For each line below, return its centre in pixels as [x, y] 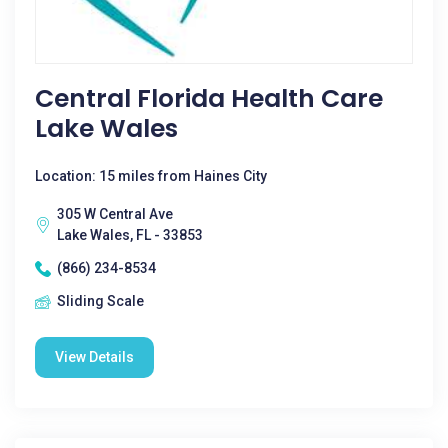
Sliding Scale [100, 301]
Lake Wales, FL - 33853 [130, 235]
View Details [94, 357]
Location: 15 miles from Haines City [151, 176]
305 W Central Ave [115, 214]
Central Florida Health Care [209, 98]
